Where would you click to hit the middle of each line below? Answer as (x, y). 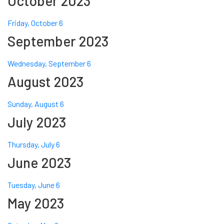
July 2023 (37, 122)
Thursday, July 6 (34, 144)
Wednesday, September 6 (49, 63)
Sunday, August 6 (36, 104)
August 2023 (45, 82)
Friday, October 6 (35, 23)
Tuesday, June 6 (34, 185)
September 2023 (58, 41)
